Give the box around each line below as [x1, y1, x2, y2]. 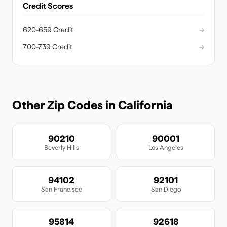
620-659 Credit [23, 25, 73, 34]
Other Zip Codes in [12, 98, 118, 112]
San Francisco [41, 185, 82, 193]
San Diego [150, 185, 181, 193]
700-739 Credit [23, 42, 72, 51]
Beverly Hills [44, 144, 79, 152]
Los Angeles [148, 144, 183, 152]
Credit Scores [23, 1, 73, 11]
